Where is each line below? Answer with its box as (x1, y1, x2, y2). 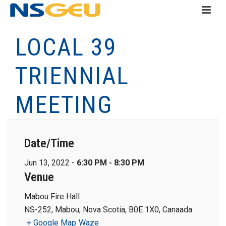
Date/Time (24, 136, 74, 150)
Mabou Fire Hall (24, 192, 80, 201)
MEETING (15, 90, 112, 119)
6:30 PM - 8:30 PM (77, 158, 144, 167)
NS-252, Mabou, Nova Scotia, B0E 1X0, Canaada (24, 205, 192, 214)
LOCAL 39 (15, 33, 117, 62)
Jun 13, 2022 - (24, 158, 77, 167)
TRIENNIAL (15, 62, 129, 90)
